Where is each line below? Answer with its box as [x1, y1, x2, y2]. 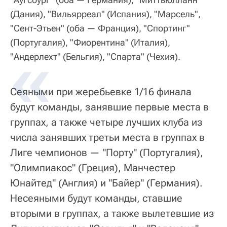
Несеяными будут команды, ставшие [10, 192, 182, 205]
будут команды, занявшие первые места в [10, 101, 209, 113]
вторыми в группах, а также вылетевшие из [10, 207, 214, 220]
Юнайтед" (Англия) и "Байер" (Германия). [10, 177, 203, 190]
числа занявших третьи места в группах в [10, 131, 205, 144]
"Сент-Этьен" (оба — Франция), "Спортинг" [10, 23, 190, 34]
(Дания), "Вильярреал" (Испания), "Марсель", [10, 9, 201, 20]
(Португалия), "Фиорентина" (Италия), [10, 37, 170, 48]
